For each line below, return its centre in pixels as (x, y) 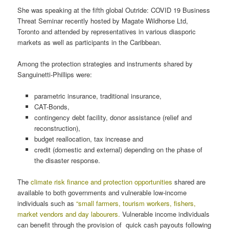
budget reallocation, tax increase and (88, 139)
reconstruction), (57, 128)
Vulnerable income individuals (165, 214)
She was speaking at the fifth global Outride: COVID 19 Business (114, 10)
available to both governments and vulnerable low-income (102, 193)
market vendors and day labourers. (69, 214)
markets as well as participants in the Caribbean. (90, 42)
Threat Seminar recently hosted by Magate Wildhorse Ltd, (103, 20)
